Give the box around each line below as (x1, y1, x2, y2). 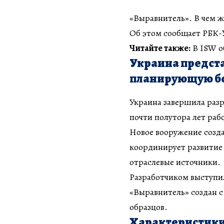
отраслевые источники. (129, 156, 220, 168)
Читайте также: (129, 41, 190, 54)
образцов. (129, 201, 167, 213)
